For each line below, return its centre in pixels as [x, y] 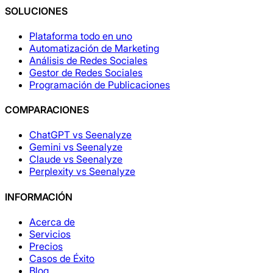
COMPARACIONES [47, 110]
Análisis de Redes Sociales [88, 60]
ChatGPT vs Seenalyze [80, 135]
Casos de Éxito [62, 258]
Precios [46, 246]
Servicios [50, 234]
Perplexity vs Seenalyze [82, 172]
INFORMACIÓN [39, 197]
